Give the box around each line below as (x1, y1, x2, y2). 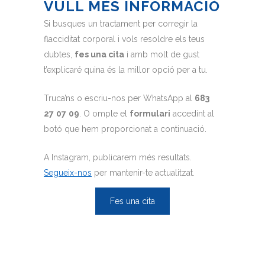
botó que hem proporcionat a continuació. (44, 124, 206, 134)
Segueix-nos (44, 168, 92, 178)
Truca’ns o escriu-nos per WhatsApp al (44, 93, 195, 104)
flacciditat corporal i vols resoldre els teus (44, 34, 205, 44)
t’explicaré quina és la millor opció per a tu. (44, 65, 208, 75)
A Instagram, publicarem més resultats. (44, 153, 192, 163)
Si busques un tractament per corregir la (44, 19, 198, 29)
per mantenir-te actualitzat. (92, 168, 195, 178)
